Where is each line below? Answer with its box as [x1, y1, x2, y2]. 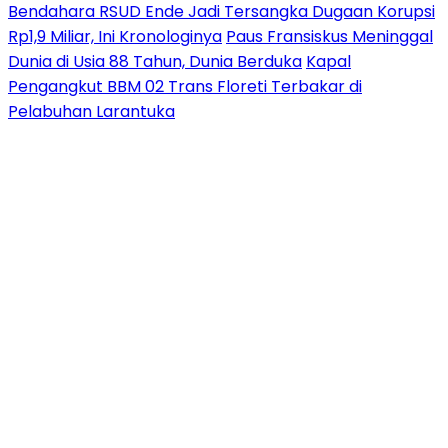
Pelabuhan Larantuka [8, 100, 175, 123]
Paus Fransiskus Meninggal [226, 25, 433, 48]
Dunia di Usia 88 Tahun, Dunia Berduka [8, 50, 302, 73]
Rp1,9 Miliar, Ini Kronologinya [8, 25, 222, 48]
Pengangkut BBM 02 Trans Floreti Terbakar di [8, 75, 362, 98]
